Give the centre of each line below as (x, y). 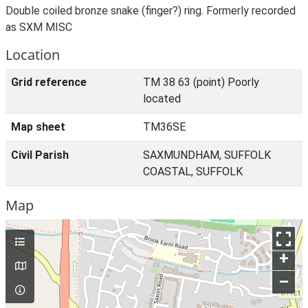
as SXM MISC (39, 27)
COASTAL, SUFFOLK (193, 172)
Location (33, 55)
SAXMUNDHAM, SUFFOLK (207, 155)
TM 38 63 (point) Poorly (201, 82)
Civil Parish (40, 155)
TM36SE (164, 127)
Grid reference (49, 82)
